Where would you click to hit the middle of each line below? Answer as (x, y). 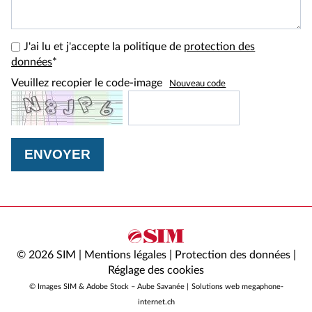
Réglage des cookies (156, 270)
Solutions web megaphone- (237, 286)
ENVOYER (58, 154)
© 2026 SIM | (50, 255)
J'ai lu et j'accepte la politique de (104, 46)
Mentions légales (125, 255)
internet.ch (156, 302)
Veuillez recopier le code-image (88, 83)
